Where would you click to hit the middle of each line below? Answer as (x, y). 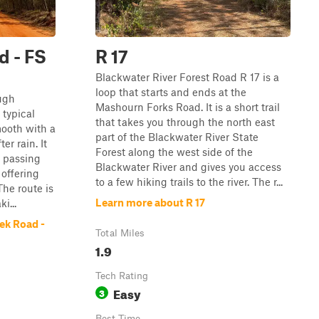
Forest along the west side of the (174, 152)
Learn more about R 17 (150, 202)
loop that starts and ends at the (171, 92)
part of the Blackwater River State (177, 137)
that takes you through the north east (185, 122)
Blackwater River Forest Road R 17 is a (187, 77)
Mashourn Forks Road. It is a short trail (188, 107)
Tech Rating (122, 276)
